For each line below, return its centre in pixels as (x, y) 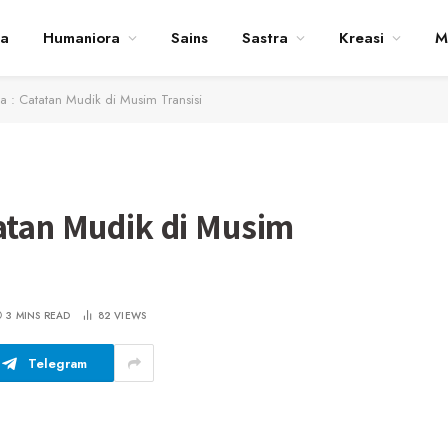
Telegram (57, 363)
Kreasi (361, 38)
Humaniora (81, 38)
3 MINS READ (38, 315)
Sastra (264, 38)
